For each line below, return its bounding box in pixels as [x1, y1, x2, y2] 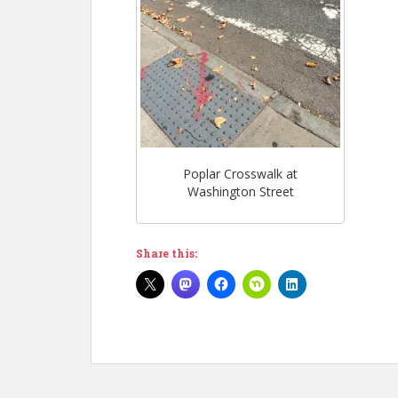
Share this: [136, 245, 197, 260]
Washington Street [187, 183, 294, 201]
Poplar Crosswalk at [183, 165, 298, 183]
